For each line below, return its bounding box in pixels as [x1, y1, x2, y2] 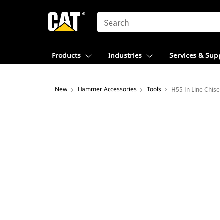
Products [52, 51, 81, 60]
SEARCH [97, 12, 125, 20]
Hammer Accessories [78, 85, 137, 93]
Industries [108, 51, 142, 60]
